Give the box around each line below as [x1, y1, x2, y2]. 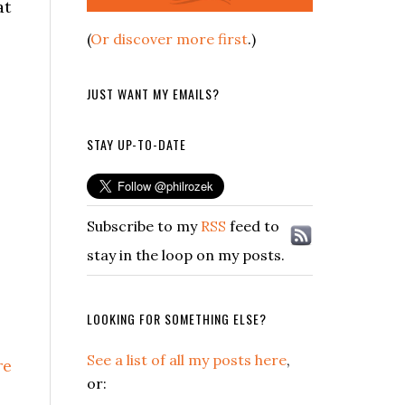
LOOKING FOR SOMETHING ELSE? [87, 308, 267, 328]
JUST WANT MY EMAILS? [87, 83, 220, 103]
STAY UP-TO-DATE [87, 134, 186, 154]
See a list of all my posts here [87, 350, 287, 369]
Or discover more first [90, 29, 248, 48]
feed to [226, 216, 279, 235]
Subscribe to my [87, 216, 201, 235]
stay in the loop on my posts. [87, 245, 285, 264]
